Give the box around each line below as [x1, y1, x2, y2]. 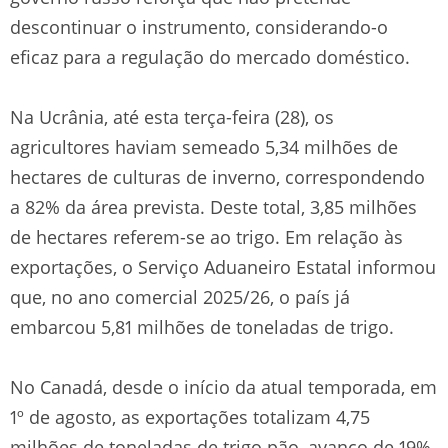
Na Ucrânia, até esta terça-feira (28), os [10, 104, 334, 129]
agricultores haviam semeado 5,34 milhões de [10, 134, 398, 159]
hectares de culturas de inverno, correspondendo [10, 164, 425, 189]
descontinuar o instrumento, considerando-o [10, 14, 388, 39]
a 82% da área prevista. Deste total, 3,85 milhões [10, 194, 417, 219]
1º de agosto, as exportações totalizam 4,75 [10, 404, 370, 429]
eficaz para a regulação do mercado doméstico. [10, 44, 410, 69]
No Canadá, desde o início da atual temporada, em [10, 374, 437, 399]
